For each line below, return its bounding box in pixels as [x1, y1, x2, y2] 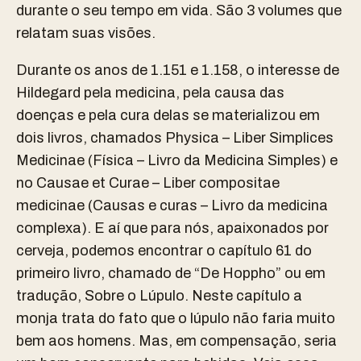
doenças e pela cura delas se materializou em [16, 106, 320, 123]
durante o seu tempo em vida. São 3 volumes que [16, 2, 342, 19]
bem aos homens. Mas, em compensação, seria [16, 332, 337, 349]
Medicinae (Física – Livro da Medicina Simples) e [16, 151, 338, 168]
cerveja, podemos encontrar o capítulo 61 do [16, 242, 312, 259]
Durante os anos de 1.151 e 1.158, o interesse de [16, 61, 339, 78]
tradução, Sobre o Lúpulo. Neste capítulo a [16, 287, 302, 304]
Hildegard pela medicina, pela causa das [16, 84, 284, 101]
